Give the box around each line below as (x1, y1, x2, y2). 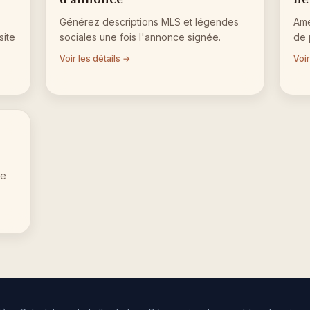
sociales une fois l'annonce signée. (60, 30, 221, 43)
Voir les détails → (60, 53, 131, 64)
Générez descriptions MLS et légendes (60, 15, 239, 28)
